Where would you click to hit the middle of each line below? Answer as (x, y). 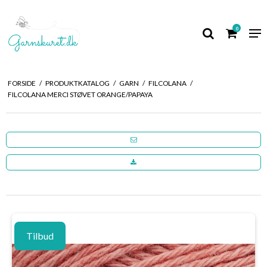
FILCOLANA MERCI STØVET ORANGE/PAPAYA (80, 94)
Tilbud (40, 235)
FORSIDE (21, 83)
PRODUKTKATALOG (77, 83)
